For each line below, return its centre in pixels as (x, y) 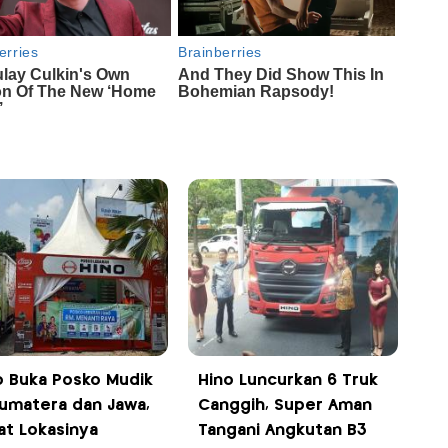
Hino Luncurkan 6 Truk (288, 381)
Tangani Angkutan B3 (283, 431)
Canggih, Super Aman (285, 406)
